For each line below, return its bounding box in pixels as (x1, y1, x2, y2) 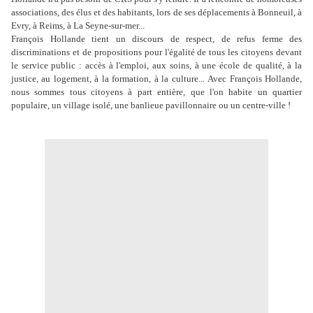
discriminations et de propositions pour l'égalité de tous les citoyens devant (11, 47, 302, 58)
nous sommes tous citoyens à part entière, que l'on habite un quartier (11, 87, 302, 98)
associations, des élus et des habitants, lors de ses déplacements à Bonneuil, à (11, 7, 302, 18)
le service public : (11, 60, 82, 71)
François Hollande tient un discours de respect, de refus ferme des (11, 34, 302, 45)
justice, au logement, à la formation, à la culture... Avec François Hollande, (11, 73, 302, 85)
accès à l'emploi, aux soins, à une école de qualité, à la (82, 60, 303, 71)
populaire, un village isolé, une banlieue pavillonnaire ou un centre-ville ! (11, 100, 291, 111)
